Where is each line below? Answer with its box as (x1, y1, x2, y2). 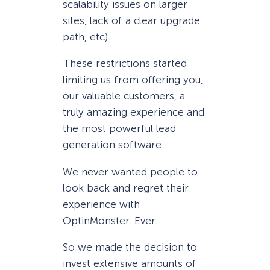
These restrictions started (63, 57, 187, 70)
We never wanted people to (63, 165, 198, 178)
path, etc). (63, 31, 110, 43)
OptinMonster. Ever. (63, 214, 157, 227)
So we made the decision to (63, 240, 197, 253)
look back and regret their (63, 181, 189, 194)
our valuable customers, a (63, 90, 185, 102)
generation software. (63, 139, 164, 151)
